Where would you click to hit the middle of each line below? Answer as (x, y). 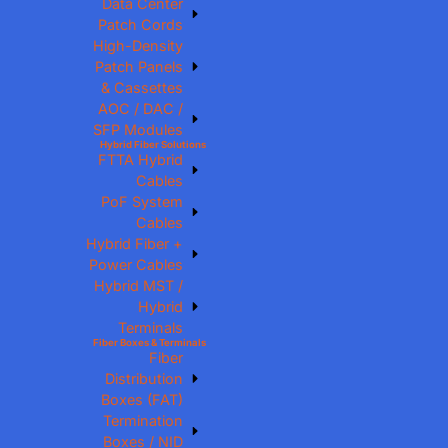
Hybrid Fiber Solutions (153, 144)
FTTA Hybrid (141, 159)
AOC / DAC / (141, 108)
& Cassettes (142, 87)
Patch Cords (141, 24)
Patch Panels (139, 66)
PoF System (142, 201)
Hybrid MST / (139, 285)
